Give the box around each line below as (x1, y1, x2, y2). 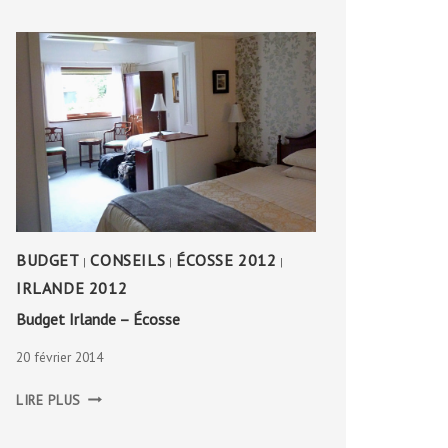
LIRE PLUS (16, 390, 82, 409)
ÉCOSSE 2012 (175, 249, 277, 270)
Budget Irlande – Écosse (16, 309, 181, 330)
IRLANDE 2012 (16, 277, 128, 298)
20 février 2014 (16, 348, 104, 367)
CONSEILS (90, 249, 166, 270)
